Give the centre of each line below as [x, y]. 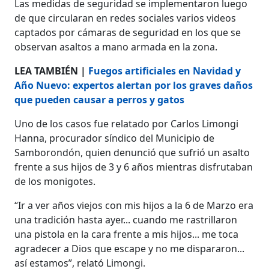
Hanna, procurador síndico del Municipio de [115, 138]
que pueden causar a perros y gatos [100, 99]
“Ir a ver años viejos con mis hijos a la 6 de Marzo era [134, 205]
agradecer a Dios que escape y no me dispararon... [130, 248]
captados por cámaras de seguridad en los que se [128, 32]
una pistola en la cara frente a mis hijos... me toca [127, 234]
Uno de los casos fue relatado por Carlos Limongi [127, 123]
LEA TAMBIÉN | [52, 71]
